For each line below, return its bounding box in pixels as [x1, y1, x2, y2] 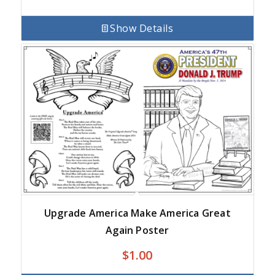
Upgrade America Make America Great [44, 206, 231, 220]
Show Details [110, 21, 174, 35]
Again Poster [106, 223, 169, 238]
